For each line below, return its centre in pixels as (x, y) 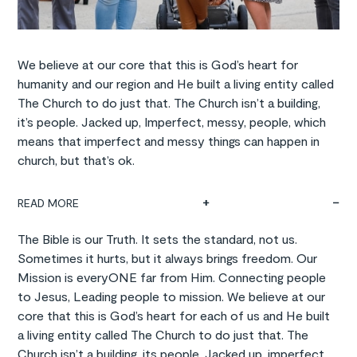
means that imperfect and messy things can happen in (169, 140)
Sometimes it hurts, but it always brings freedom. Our (168, 257)
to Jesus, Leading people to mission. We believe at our (172, 296)
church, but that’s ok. (76, 159)
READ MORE (49, 202)
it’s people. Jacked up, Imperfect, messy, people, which (172, 121)
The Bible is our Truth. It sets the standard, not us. (158, 238)
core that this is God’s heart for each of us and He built (174, 315)
